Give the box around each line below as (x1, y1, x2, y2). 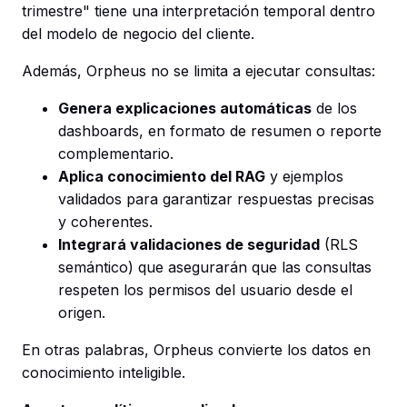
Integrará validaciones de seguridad (58, 234, 320, 253)
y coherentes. (58, 212, 153, 231)
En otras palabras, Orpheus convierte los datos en (22, 340, 371, 359)
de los (312, 98, 357, 117)
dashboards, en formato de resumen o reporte (58, 121, 382, 140)
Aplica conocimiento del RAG (58, 166, 265, 185)
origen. (58, 303, 105, 322)
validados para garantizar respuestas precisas (58, 189, 374, 208)
